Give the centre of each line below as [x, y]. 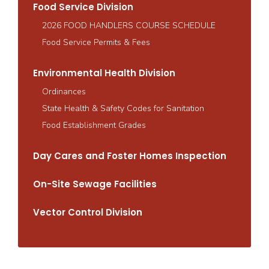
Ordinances [64, 91]
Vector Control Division [88, 212]
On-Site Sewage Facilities [95, 184]
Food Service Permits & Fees [96, 42]
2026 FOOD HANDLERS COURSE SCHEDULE [129, 25]
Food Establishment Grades [94, 125]
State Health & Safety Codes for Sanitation [123, 108]
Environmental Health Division [104, 73]
